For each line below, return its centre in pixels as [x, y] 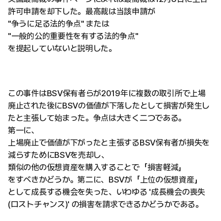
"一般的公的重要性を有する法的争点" [73, 36]
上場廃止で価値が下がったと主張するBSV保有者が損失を [109, 143]
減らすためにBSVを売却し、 [58, 155]
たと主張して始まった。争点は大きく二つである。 [97, 118]
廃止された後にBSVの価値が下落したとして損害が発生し [109, 106]
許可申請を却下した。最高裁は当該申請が [82, 11]
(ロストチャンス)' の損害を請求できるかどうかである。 [106, 204]
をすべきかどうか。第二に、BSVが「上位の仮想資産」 [105, 180]
